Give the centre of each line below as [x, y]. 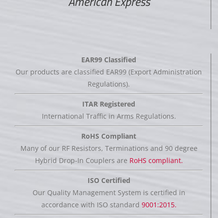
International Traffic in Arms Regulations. [109, 116]
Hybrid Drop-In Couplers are [82, 161]
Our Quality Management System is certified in [109, 193]
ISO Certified [109, 181]
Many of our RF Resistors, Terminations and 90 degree [109, 148]
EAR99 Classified [109, 60]
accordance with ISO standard [91, 205]
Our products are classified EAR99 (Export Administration [109, 72]
